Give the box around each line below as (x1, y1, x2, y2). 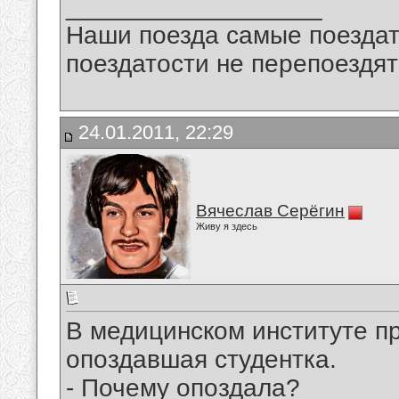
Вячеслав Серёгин (196, 201, 345, 220)
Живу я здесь (196, 221, 257, 232)
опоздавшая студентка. (66, 346, 337, 374)
